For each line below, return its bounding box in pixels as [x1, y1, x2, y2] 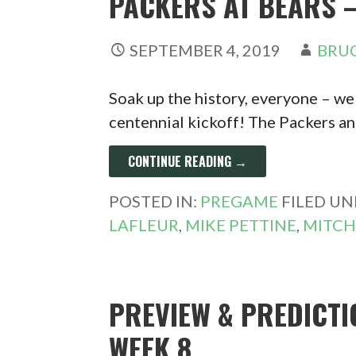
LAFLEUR [109, 215, 180, 234]
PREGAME [200, 192, 279, 211]
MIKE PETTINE [185, 215, 297, 234]
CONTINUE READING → [128, 152, 248, 171]
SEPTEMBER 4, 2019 [130, 41, 281, 60]
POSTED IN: [109, 192, 201, 211]
